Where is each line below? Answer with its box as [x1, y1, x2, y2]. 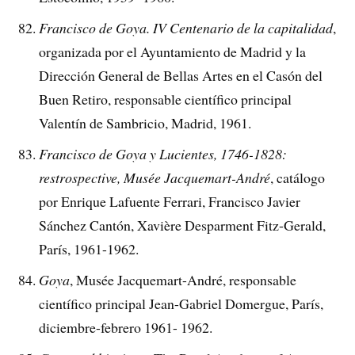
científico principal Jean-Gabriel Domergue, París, [39, 293, 324, 313]
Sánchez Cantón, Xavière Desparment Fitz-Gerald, [39, 215, 326, 235]
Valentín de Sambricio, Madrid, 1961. [39, 113, 252, 132]
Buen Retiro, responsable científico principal [39, 89, 292, 109]
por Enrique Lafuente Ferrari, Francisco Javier [39, 191, 301, 211]
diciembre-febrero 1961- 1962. [39, 317, 213, 337]
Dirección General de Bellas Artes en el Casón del [39, 65, 323, 85]
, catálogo [270, 167, 326, 187]
